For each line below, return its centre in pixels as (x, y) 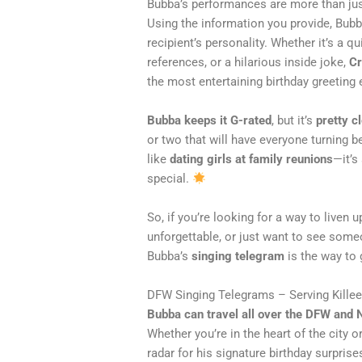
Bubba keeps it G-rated (210, 121)
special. (170, 179)
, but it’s (294, 121)
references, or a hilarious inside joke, (248, 63)
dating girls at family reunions (252, 160)
